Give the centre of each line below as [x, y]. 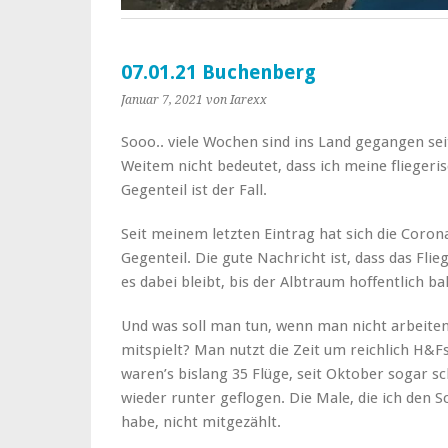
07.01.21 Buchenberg [218, 72]
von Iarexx [236, 99]
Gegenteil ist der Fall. [194, 189]
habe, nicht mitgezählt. [201, 421]
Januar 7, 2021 [162, 99]
